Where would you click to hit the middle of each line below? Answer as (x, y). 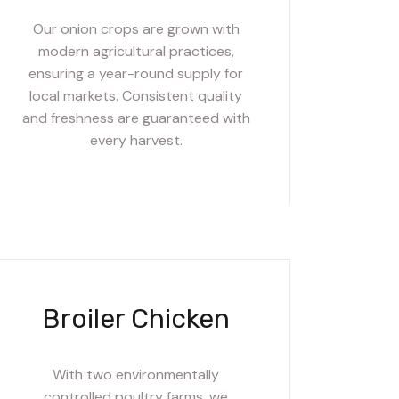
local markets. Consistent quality (136, 95)
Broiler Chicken (136, 318)
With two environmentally (136, 374)
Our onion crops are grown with (136, 28)
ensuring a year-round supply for (136, 73)
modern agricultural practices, (136, 51)
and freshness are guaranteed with (136, 118)
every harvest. (136, 140)
